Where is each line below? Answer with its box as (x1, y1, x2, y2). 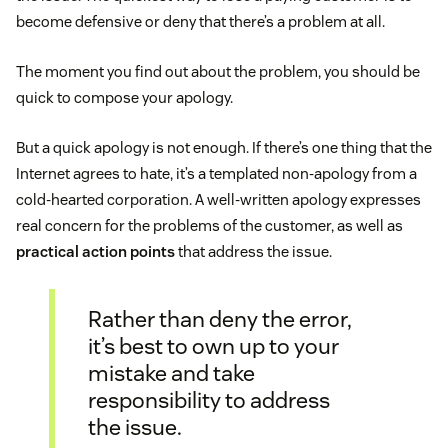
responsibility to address (88, 385, 330, 414)
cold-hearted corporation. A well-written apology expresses (16, 190, 421, 210)
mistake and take (88, 358, 255, 387)
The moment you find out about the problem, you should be (16, 62, 420, 82)
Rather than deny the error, (88, 304, 352, 333)
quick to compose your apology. (16, 88, 233, 108)
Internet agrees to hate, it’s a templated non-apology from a (16, 164, 417, 184)
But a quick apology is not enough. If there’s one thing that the (16, 138, 432, 158)
